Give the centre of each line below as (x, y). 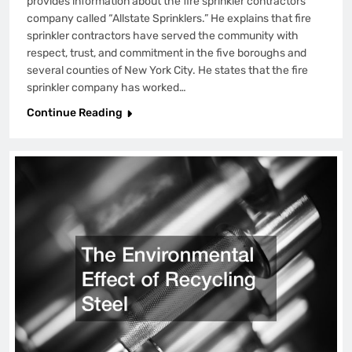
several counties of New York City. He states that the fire (167, 71)
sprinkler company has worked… (106, 88)
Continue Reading (75, 113)
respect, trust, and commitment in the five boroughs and (167, 53)
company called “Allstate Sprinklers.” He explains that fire (169, 19)
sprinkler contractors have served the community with (163, 36)
